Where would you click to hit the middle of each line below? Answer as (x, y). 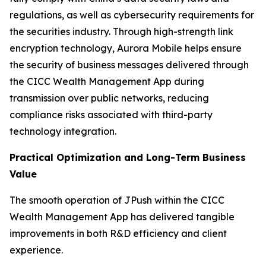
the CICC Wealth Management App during (107, 81)
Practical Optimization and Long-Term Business (128, 157)
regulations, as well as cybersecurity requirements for (132, 15)
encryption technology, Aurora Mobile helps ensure (126, 48)
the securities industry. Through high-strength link (121, 31)
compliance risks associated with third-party (111, 115)
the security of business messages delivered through (129, 65)
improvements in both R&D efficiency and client (118, 233)
